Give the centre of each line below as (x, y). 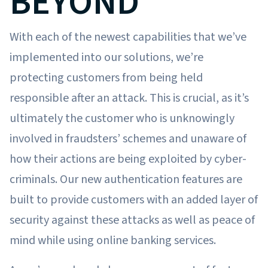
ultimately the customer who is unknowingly (122, 118)
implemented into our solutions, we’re (106, 57)
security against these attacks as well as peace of (132, 220)
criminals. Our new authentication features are (126, 179)
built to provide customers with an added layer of (134, 200)
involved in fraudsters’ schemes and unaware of (128, 138)
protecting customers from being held (106, 77)
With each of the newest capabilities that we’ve (128, 37)
